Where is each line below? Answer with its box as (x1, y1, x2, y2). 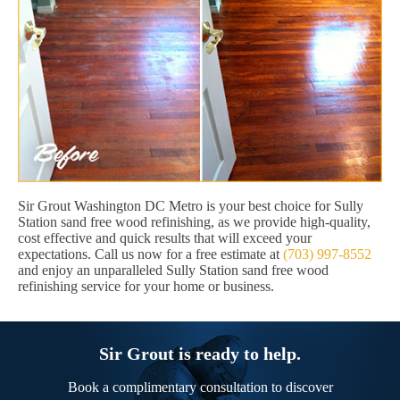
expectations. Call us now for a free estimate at (18, 246, 283, 262)
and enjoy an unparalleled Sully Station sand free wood (18, 262, 329, 278)
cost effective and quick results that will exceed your (18, 229, 312, 246)
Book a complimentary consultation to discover (67, 379, 333, 395)
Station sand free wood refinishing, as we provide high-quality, (18, 213, 371, 229)
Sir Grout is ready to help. (99, 343, 301, 363)
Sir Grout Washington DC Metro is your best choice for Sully (18, 197, 363, 213)
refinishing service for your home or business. (18, 278, 274, 294)
